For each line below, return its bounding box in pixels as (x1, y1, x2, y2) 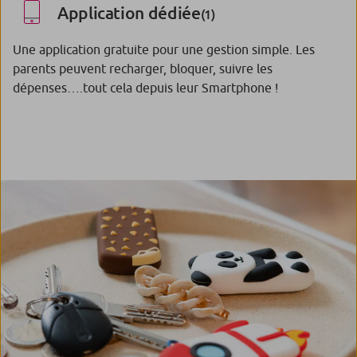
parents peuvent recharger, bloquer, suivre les (13, 61, 273, 76)
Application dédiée (57, 2, 201, 23)
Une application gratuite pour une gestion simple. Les (13, 41, 315, 57)
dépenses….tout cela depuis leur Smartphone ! (13, 80, 278, 95)
